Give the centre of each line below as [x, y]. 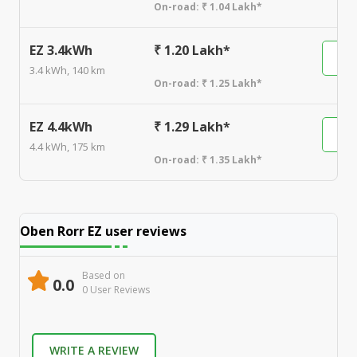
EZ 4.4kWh [61, 126]
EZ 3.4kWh [61, 50]
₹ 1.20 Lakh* [192, 50]
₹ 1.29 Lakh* [192, 126]
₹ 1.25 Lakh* [232, 83]
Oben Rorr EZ [61, 231]
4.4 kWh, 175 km [67, 146]
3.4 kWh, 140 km [67, 70]
